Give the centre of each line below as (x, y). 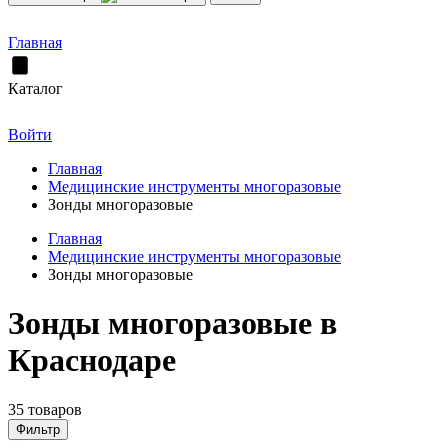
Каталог (35, 88)
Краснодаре (92, 360)
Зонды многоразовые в (172, 323)
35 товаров (45, 409)
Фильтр (38, 429)
